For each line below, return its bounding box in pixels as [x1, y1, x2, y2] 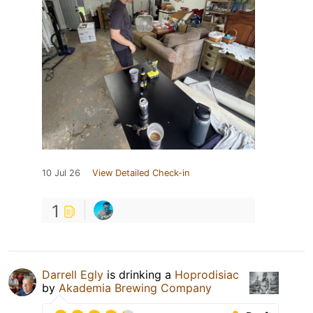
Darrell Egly [42, 267, 103, 282]
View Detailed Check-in [92, 167, 189, 178]
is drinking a [103, 267, 175, 282]
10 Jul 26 [42, 167, 80, 178]
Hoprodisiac [175, 267, 239, 282]
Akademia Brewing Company [59, 280, 212, 295]
